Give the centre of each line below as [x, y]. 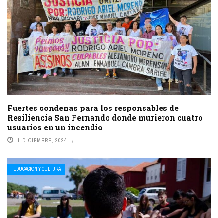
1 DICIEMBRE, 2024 [42, 140]
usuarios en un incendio [55, 127]
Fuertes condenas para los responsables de [93, 108]
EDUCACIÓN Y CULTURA [37, 169]
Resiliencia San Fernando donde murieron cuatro [105, 118]
